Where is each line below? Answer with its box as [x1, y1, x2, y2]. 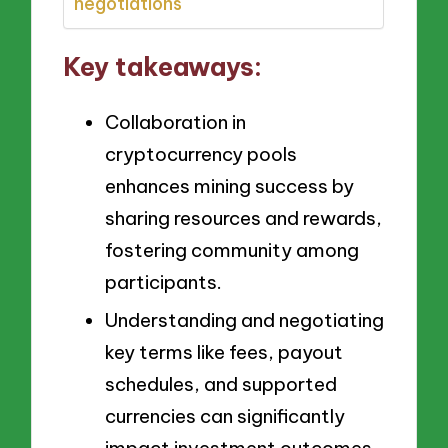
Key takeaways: [63, 50, 263, 83]
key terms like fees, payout [105, 340, 343, 365]
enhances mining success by [105, 173, 354, 198]
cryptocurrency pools [105, 141, 297, 166]
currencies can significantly [105, 404, 345, 429]
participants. [105, 269, 222, 294]
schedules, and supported [105, 372, 337, 397]
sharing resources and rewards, [105, 205, 382, 230]
